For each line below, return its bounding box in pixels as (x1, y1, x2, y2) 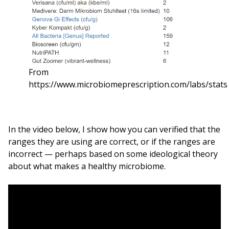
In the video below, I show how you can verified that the (8, 124, 220, 135)
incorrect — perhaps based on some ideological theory (8, 148, 218, 160)
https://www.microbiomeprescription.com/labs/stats (29, 79, 227, 90)
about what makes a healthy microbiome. (8, 161, 166, 172)
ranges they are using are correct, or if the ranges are (8, 136, 215, 148)
